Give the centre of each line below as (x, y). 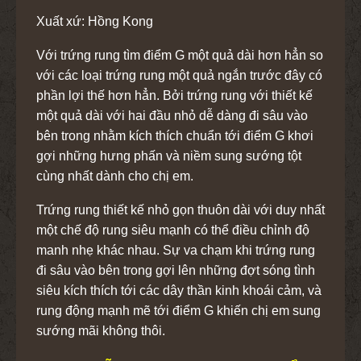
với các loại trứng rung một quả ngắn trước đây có (179, 75)
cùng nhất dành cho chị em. (116, 176)
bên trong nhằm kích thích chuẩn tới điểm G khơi (175, 135)
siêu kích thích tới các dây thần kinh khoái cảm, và (179, 290)
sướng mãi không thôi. (101, 330)
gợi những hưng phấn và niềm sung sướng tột (169, 156)
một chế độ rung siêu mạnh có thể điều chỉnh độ (173, 230)
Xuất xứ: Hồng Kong (95, 21)
